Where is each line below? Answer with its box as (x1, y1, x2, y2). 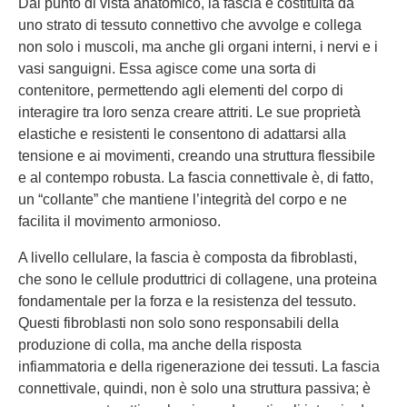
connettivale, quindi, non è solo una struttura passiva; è (18, 381, 371, 396)
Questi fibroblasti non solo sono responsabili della (18, 315, 339, 331)
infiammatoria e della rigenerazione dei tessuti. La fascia (18, 359, 380, 374)
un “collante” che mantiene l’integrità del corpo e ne (18, 192, 347, 207)
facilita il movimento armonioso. (18, 213, 221, 229)
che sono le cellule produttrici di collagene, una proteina (18, 272, 377, 287)
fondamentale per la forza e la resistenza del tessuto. (18, 293, 356, 309)
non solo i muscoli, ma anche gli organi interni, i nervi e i (18, 39, 378, 55)
